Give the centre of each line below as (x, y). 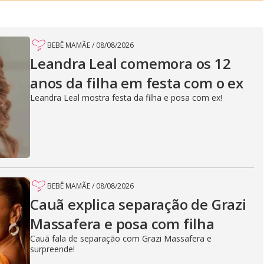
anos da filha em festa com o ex (137, 82)
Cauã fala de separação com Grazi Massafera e (121, 238)
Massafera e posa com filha (122, 223)
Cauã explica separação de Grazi (138, 204)
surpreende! (52, 249)
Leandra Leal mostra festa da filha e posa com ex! (126, 97)
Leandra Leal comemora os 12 (131, 63)
